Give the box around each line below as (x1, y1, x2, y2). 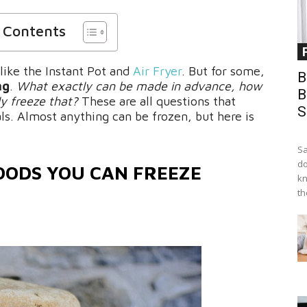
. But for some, (182, 64, 265, 79)
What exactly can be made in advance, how (16, 79, 262, 94)
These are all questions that (78, 94, 236, 109)
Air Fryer (133, 64, 182, 79)
